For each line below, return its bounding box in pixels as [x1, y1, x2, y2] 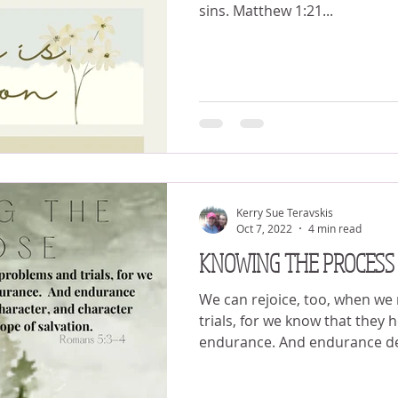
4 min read [308, 220, 362, 235]
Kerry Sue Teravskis [236, 205, 333, 219]
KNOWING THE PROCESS [199, 246, 394, 278]
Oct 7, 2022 [236, 220, 292, 235]
